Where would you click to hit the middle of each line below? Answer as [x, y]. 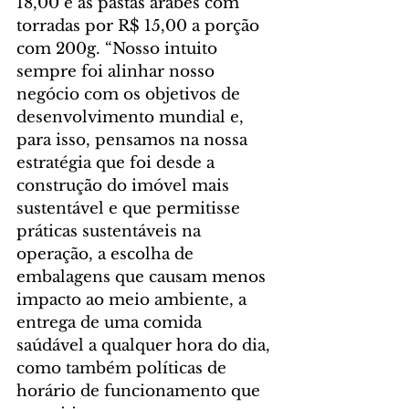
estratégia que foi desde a [118, 163]
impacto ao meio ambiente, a [134, 300]
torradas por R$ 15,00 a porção [140, 26]
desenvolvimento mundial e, [132, 118]
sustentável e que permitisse [131, 209]
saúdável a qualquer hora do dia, [146, 346]
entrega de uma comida [111, 323]
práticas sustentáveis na [111, 232]
